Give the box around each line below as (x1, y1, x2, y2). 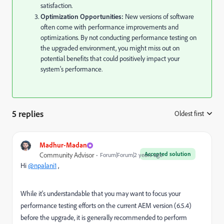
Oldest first (174, 109, 204, 118)
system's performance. (40, 64, 102, 73)
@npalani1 (28, 161, 56, 170)
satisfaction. (40, 1, 72, 10)
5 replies (12, 108, 43, 119)
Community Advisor (39, 150, 94, 159)
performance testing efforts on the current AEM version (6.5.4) (20, 201, 191, 210)
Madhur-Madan (39, 140, 87, 149)
